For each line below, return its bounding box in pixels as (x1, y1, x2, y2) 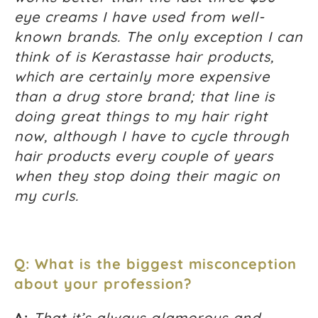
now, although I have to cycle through (14, 127, 289, 146)
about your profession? (14, 275, 192, 293)
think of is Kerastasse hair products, (14, 48, 274, 66)
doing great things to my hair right (14, 107, 268, 126)
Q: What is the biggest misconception (14, 255, 297, 273)
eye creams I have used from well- (14, 8, 265, 26)
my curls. (14, 187, 79, 205)
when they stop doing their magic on (14, 167, 280, 185)
